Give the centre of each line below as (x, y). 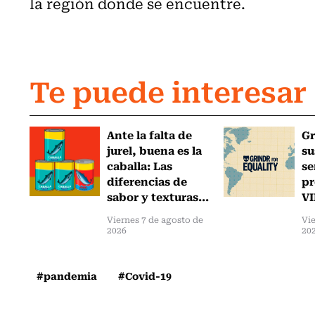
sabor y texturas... (157, 196)
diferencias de (147, 180)
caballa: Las (139, 165)
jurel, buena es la (154, 149)
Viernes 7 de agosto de (155, 219)
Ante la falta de (149, 134)
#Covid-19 (145, 275)
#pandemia (67, 275)
